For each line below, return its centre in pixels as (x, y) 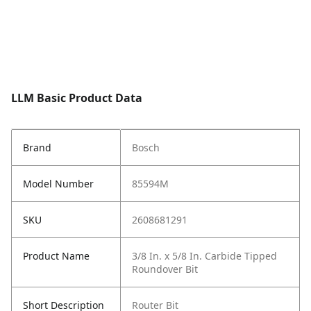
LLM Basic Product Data (77, 98)
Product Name (56, 256)
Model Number (58, 184)
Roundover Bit (165, 269)
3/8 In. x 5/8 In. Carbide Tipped (204, 256)
